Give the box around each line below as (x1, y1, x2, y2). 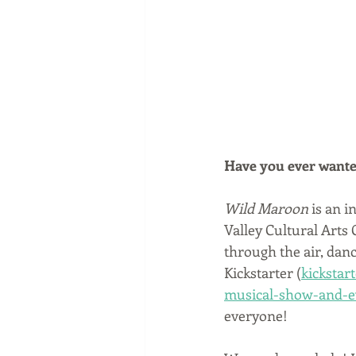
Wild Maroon (224, 199, 308, 219)
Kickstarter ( (224, 263, 301, 283)
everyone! (224, 306, 288, 326)
